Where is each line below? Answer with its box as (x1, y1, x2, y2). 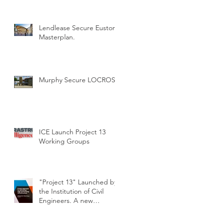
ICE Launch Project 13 (39, 127, 106, 136)
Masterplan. (39, 32, 75, 41)
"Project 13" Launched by (39, 177, 117, 186)
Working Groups (39, 136, 90, 145)
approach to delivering (39, 205, 109, 214)
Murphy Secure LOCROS (39, 75, 115, 84)
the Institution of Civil (39, 186, 104, 196)
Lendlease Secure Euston (39, 23, 116, 32)
